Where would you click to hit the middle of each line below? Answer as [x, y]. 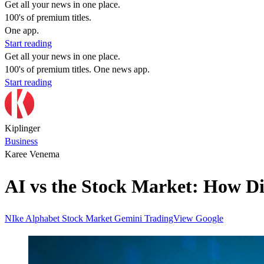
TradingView [170, 218]
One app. [22, 30]
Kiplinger [22, 128]
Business [21, 141]
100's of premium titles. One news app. [77, 69]
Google [209, 218]
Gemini [129, 218]
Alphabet [44, 218]
